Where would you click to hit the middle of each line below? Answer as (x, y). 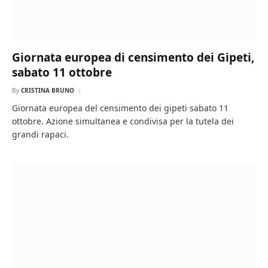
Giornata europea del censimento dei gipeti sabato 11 (120, 108)
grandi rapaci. (40, 134)
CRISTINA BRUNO (48, 90)
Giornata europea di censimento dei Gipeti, (133, 57)
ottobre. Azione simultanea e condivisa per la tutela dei (123, 121)
